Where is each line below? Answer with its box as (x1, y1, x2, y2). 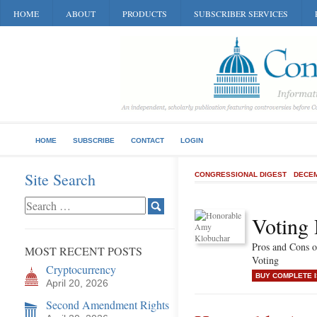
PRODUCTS (122, 8, 167, 19)
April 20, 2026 (46, 277, 108, 289)
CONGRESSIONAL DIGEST (195, 171, 287, 178)
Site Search (25, 169, 96, 190)
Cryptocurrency (46, 262, 116, 277)
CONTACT (131, 137, 164, 144)
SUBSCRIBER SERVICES (194, 8, 288, 19)
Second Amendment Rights (46, 297, 169, 312)
